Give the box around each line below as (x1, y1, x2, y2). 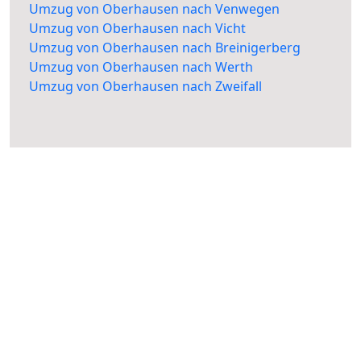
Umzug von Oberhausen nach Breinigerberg (29, 39, 301, 57)
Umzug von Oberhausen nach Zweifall (29, 77, 262, 96)
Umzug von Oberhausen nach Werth (29, 58, 253, 77)
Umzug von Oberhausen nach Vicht (29, 19, 246, 38)
